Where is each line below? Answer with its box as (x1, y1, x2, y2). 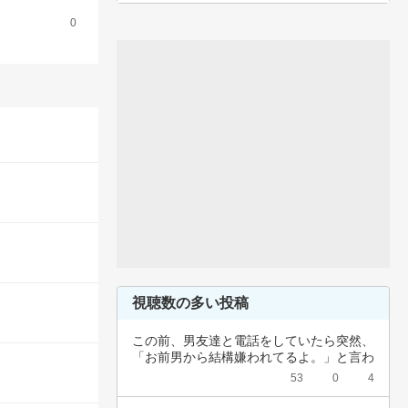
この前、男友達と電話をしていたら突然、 (132, 333, 374, 348)
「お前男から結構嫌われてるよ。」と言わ (132, 350, 374, 364)
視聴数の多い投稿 (132, 295, 249, 311)
